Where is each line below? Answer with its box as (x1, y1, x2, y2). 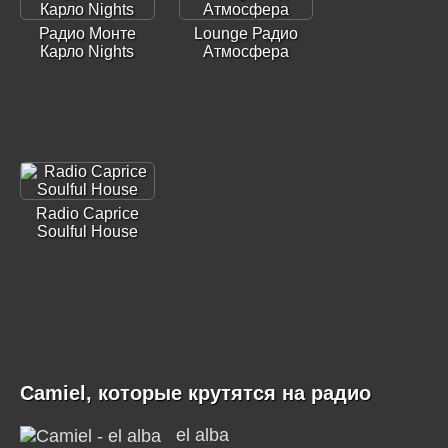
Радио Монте (38, 25, 136, 42)
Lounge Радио (193, 25, 298, 42)
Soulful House (36, 223, 138, 240)
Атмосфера (202, 43, 289, 60)
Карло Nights (40, 43, 135, 60)
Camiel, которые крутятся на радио (20, 382, 371, 404)
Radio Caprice (35, 205, 139, 222)
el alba (176, 425, 229, 445)
